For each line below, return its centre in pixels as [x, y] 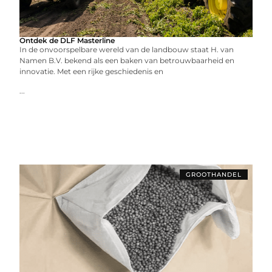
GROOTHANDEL [213, 175]
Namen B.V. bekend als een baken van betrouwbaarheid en [127, 60]
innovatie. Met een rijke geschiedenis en [92, 71]
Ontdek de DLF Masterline [67, 40]
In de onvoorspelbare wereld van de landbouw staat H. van [127, 49]
